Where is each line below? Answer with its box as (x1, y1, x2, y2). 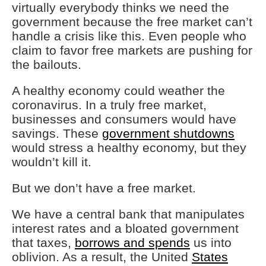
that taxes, (12, 236, 75, 249)
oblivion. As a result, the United (12, 250, 192, 264)
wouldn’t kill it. (12, 155, 91, 169)
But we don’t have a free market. (12, 181, 196, 195)
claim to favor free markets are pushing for (12, 43, 252, 57)
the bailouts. (12, 58, 81, 71)
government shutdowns (102, 126, 235, 140)
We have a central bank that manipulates (12, 207, 245, 221)
